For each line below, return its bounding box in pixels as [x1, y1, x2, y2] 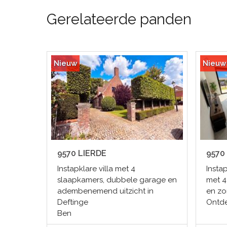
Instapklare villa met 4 [57, 164, 135, 174]
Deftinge [57, 198, 88, 207]
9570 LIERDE [57, 148, 106, 159]
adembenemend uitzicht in [57, 186, 154, 196]
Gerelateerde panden [47, 11, 192, 28]
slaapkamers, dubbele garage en [57, 175, 177, 185]
